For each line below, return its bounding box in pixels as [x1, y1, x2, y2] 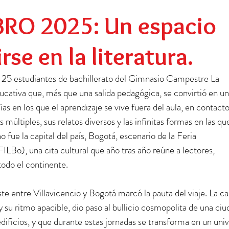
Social [76, 2, 100, 14]
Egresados [121, 2, 161, 14]
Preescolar [15, 2, 55, 14]
